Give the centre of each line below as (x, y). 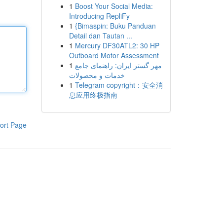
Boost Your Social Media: (114, 6)
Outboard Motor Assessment (114, 55)
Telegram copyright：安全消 (119, 85)
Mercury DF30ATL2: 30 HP (117, 45)
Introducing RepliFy (99, 16)
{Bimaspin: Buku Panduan (115, 26)
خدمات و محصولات (97, 75)
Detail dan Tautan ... (100, 36)
